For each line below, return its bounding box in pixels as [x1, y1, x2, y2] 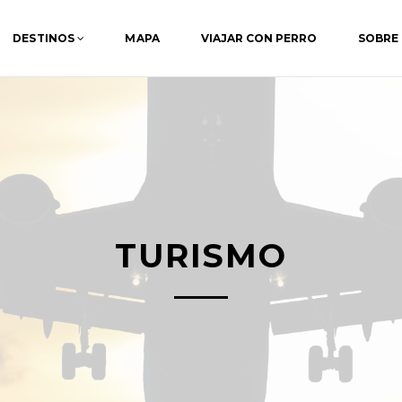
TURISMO [115, 236, 287, 275]
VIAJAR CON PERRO [200, 31, 317, 45]
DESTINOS [13, 31, 74, 45]
